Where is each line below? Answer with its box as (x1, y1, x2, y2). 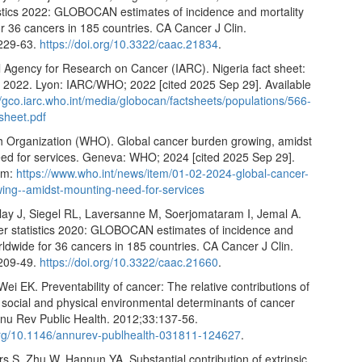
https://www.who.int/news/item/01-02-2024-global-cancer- (16, 164, 309, 181)
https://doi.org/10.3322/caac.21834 (40, 35, 219, 52)
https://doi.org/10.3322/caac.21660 (40, 253, 219, 270)
